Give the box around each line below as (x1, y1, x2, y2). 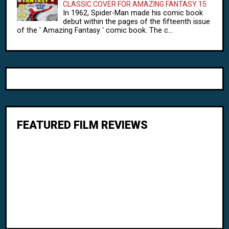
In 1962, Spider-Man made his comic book (63, 9, 203, 17)
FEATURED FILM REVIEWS (17, 119, 148, 131)
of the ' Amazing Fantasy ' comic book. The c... (17, 26, 173, 35)
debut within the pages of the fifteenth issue (63, 17, 210, 26)
